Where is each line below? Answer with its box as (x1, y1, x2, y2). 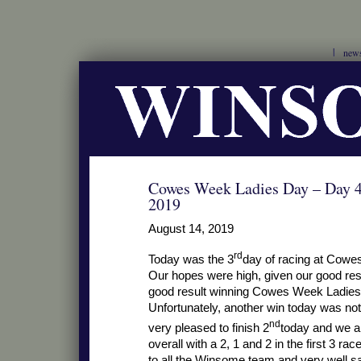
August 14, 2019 (148, 222, 234, 235)
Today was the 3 (148, 252, 234, 266)
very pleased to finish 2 (148, 321, 269, 334)
